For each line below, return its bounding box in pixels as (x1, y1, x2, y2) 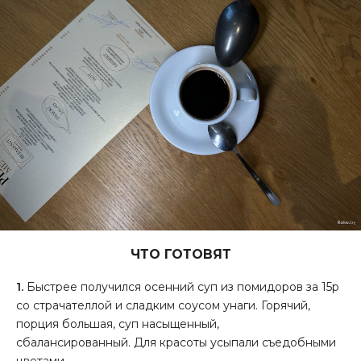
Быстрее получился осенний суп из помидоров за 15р (23, 280, 339, 295)
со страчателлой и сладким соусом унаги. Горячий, (16, 298, 310, 313)
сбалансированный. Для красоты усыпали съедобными (16, 335, 336, 351)
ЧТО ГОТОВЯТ (130, 247, 231, 263)
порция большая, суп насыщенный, (16, 317, 219, 332)
